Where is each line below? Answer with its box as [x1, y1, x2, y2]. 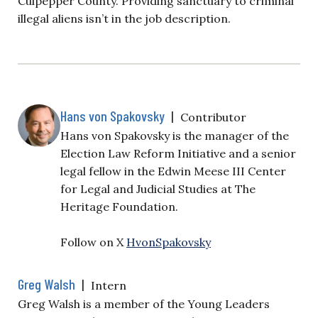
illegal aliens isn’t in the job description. [18, 11, 231, 26]
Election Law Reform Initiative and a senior [60, 146, 296, 160]
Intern [91, 278, 126, 292]
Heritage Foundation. [60, 199, 178, 214]
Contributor [180, 109, 246, 124]
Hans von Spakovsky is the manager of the [60, 128, 289, 143]
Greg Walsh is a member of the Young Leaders [18, 296, 270, 311]
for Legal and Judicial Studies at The [60, 181, 256, 196]
